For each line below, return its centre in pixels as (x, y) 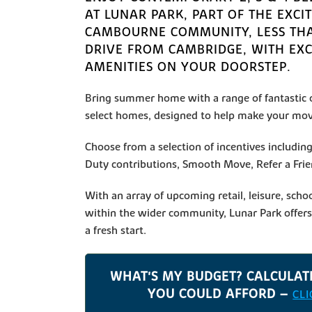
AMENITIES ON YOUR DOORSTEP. (188, 67)
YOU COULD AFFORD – (220, 294)
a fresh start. (116, 230)
